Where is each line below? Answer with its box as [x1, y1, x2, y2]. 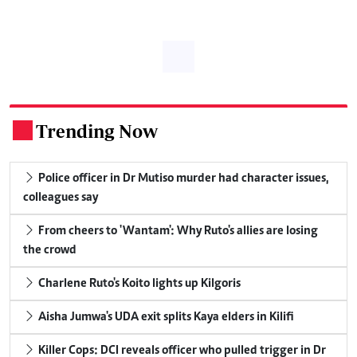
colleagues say [23, 190, 98, 204]
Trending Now [36, 120, 158, 142]
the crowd [23, 243, 76, 257]
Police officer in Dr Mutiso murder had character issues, [36, 171, 328, 185]
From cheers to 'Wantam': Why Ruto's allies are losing [36, 224, 318, 237]
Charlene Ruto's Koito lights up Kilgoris [36, 277, 241, 290]
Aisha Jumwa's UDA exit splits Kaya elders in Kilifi [36, 310, 294, 324]
